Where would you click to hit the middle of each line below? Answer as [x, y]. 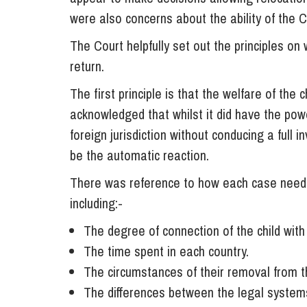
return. [87, 66]
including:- [96, 204]
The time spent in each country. [166, 251]
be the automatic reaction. [139, 156]
